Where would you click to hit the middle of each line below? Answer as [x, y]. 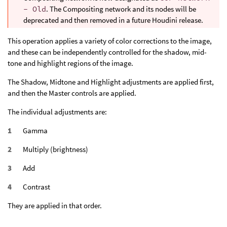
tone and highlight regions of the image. [70, 63]
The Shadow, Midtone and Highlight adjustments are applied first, [111, 82]
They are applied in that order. [55, 205]
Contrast [36, 187]
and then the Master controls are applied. [72, 93]
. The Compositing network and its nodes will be [121, 9]
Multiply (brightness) [55, 149]
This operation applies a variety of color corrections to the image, [110, 41]
